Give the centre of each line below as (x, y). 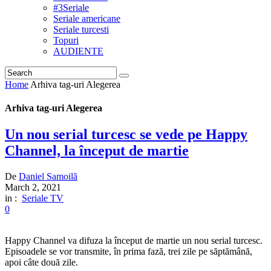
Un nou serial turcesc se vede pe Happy (126, 135)
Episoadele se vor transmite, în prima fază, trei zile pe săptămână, (129, 252)
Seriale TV (43, 198)
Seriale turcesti (81, 29)
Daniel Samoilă (48, 177)
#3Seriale (71, 7)
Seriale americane (87, 18)
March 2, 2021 (33, 188)
